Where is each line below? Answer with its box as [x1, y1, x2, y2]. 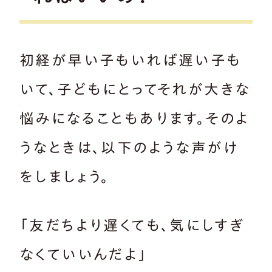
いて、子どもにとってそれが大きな [19, 82, 251, 97]
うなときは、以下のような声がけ [19, 140, 239, 155]
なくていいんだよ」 [19, 247, 148, 262]
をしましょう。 [19, 169, 110, 185]
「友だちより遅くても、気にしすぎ [19, 218, 245, 233]
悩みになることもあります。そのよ [19, 111, 250, 126]
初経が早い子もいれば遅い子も [19, 53, 242, 68]
